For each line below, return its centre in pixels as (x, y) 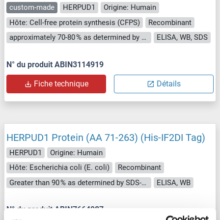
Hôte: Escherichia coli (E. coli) (59, 168)
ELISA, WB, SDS (182, 38)
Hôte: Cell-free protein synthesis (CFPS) (75, 22)
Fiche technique (61, 83)
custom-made (32, 8)
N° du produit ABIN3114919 (55, 64)
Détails (169, 83)
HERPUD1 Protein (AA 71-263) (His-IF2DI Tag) (106, 137)
